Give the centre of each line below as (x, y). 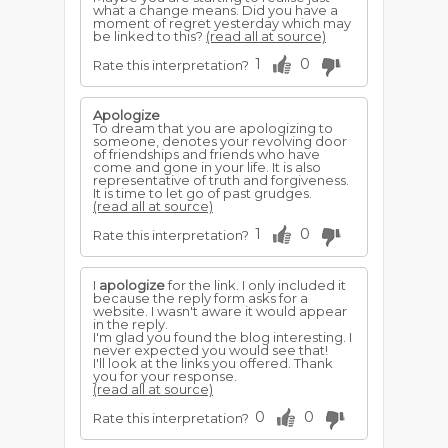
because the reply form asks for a (200, 298)
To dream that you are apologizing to (213, 128)
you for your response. (165, 376)
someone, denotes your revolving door (220, 141)
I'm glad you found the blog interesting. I (222, 337)
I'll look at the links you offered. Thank (213, 363)
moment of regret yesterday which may (222, 23)
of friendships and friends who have (206, 154)
